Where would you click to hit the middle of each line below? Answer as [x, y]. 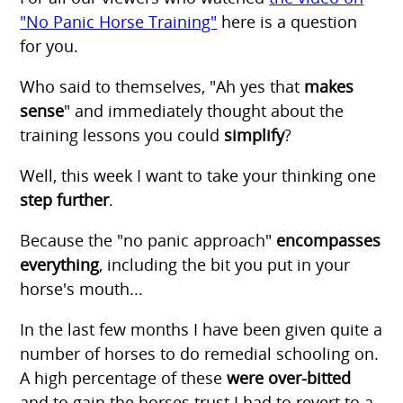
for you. [49, 45]
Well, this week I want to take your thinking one [198, 175]
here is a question [287, 21]
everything [60, 264]
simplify [255, 134]
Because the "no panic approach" [148, 240]
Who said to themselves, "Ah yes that [162, 86]
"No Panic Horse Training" [119, 21]
